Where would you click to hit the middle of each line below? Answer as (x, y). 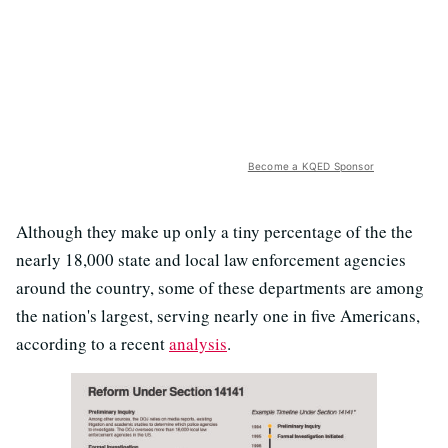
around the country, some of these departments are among (220, 288)
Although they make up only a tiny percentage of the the (214, 232)
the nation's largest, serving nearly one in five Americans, (218, 316)
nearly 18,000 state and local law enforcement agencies (211, 260)
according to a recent (92, 344)
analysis (198, 344)
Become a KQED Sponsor (310, 166)
